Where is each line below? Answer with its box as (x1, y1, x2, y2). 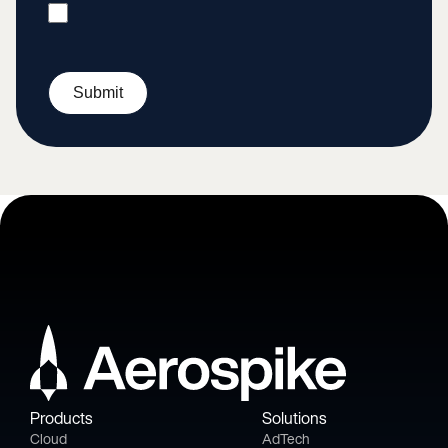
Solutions (262, 406, 326, 431)
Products (30, 406, 92, 431)
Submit (73, 84, 123, 101)
